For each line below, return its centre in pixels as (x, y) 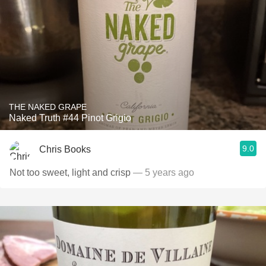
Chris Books (65, 149)
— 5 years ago (162, 172)
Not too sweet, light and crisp (70, 172)
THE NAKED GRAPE (48, 107)
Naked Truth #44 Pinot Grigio (70, 118)
